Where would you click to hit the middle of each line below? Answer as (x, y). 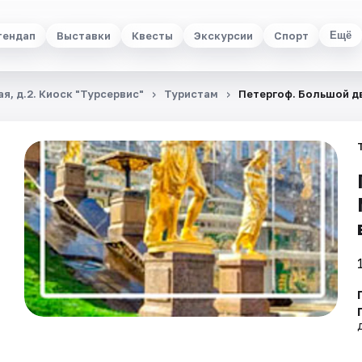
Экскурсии (223, 35)
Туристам (191, 94)
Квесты (152, 35)
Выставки (83, 35)
